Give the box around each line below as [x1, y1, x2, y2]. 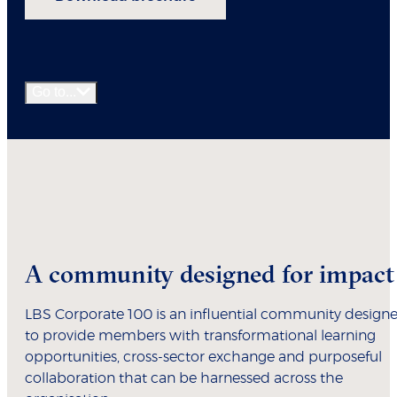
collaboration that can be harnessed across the [25, 370, 343, 385]
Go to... [32, 83, 76, 99]
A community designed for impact [25, 258, 394, 289]
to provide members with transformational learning [25, 328, 376, 343]
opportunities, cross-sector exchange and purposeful [25, 349, 382, 364]
